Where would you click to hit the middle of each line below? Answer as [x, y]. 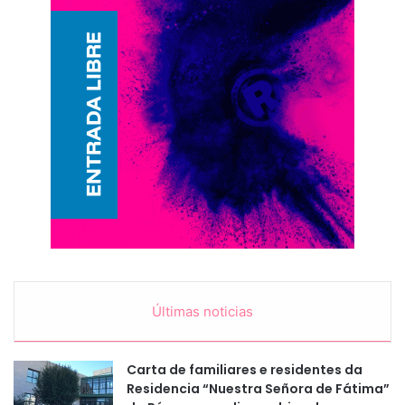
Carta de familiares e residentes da [245, 369]
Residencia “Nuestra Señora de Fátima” [258, 388]
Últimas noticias [202, 311]
